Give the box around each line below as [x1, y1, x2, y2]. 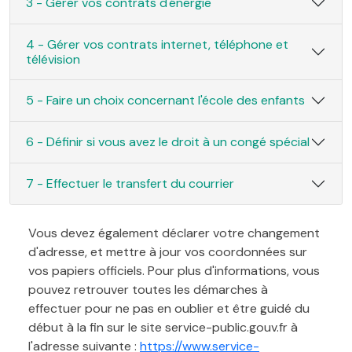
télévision [26, 50, 80, 68]
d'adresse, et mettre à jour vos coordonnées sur [28, 243, 307, 260]
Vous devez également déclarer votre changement [28, 224, 320, 241]
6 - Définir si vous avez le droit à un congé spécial [26, 134, 310, 151]
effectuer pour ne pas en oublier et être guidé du [28, 299, 310, 317]
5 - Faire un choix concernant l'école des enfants [26, 92, 305, 109]
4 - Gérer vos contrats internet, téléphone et [26, 35, 288, 53]
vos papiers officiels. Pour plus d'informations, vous [28, 262, 320, 279]
